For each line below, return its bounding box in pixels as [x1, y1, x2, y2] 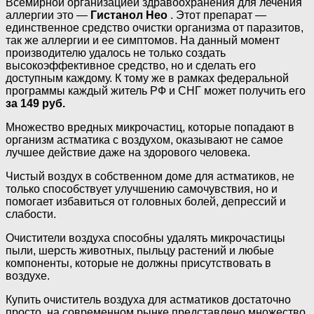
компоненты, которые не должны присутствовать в [6, 257, 271, 270]
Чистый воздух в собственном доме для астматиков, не [6, 170, 294, 183]
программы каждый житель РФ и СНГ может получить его [6, 85, 306, 97]
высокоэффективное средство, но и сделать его [6, 60, 256, 72]
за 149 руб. [6, 97, 65, 110]
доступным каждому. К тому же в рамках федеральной [6, 72, 289, 85]
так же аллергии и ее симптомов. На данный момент [6, 34, 280, 47]
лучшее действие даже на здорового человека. [6, 146, 250, 159]
